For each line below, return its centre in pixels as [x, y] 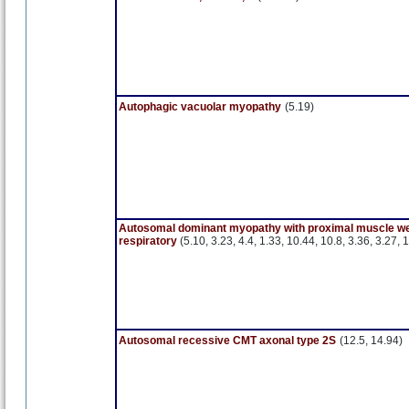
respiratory [149, 241]
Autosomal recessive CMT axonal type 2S [227, 341]
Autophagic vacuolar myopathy [200, 107]
